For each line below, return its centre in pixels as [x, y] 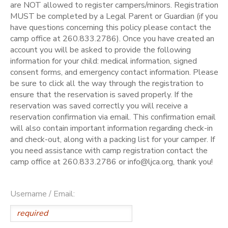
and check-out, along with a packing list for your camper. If [112, 139]
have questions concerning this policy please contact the [111, 27]
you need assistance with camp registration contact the [109, 150]
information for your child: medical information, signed [104, 61]
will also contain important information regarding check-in [111, 128]
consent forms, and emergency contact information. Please [114, 72]
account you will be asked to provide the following [101, 50]
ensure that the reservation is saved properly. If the [102, 94]
